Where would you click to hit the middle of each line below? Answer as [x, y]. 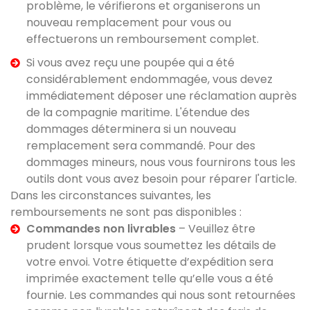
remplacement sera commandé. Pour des [140, 146]
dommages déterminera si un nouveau [131, 129]
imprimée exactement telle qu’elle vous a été [149, 279]
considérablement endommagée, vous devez [149, 79]
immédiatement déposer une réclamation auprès [161, 96]
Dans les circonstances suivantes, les [111, 195]
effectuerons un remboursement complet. [142, 39]
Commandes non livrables [101, 229]
